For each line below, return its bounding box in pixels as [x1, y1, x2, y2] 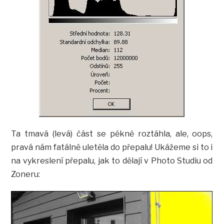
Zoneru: [11, 169, 40, 179]
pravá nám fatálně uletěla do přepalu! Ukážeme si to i [11, 142, 213, 152]
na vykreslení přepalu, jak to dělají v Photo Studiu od [11, 155, 213, 165]
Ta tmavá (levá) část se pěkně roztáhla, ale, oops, [11, 128, 213, 138]
